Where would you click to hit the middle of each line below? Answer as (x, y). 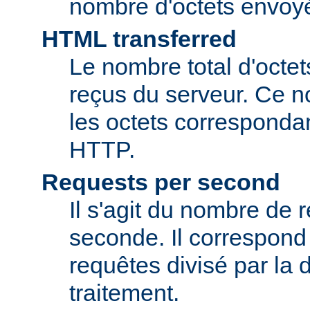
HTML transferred (139, 39)
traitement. (124, 293)
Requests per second (161, 182)
